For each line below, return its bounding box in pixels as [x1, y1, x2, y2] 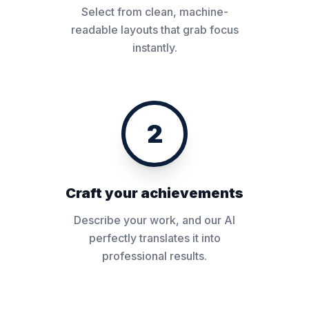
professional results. [102, 249, 207, 263]
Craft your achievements [66, 185, 243, 201]
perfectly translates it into [88, 231, 221, 245]
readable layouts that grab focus [70, 23, 239, 37]
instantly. [132, 41, 177, 54]
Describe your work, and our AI [74, 213, 235, 227]
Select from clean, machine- [81, 5, 228, 19]
